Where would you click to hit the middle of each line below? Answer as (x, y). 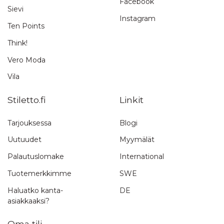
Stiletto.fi (27, 99)
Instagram (137, 18)
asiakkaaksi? (28, 201)
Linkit (131, 99)
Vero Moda (26, 60)
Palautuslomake (36, 157)
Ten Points (26, 26)
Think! (17, 43)
